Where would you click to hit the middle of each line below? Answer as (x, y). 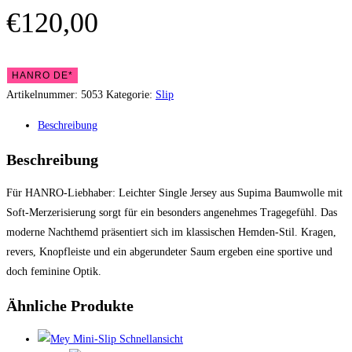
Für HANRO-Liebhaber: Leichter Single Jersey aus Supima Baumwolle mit (174, 193)
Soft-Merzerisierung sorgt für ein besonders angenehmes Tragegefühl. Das (172, 213)
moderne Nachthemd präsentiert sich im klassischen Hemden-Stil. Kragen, (171, 233)
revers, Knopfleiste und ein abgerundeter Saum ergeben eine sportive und (169, 252)
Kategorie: (131, 94)
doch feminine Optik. (54, 272)
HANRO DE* (42, 75)
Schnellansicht (150, 339)
